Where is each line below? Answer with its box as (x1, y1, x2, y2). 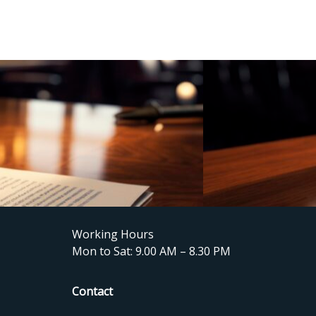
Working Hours (71, 226, 154, 242)
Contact (71, 284, 113, 299)
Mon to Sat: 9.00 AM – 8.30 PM (71, 243, 231, 259)
